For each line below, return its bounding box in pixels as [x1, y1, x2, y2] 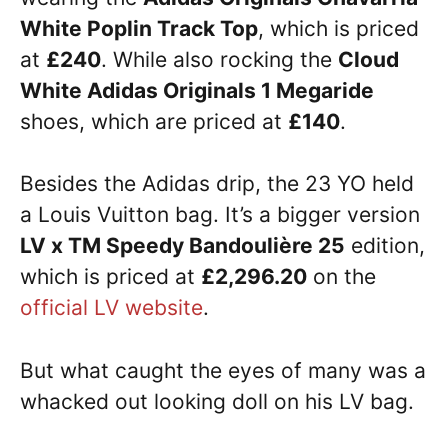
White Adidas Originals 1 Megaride [20, 77, 374, 103]
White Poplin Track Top [20, 15, 258, 41]
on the [307, 264, 376, 289]
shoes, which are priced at [20, 108, 288, 134]
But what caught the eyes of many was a [20, 357, 426, 383]
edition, [345, 233, 425, 258]
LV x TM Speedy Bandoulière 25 [20, 233, 345, 258]
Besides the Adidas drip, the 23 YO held [20, 171, 414, 196]
